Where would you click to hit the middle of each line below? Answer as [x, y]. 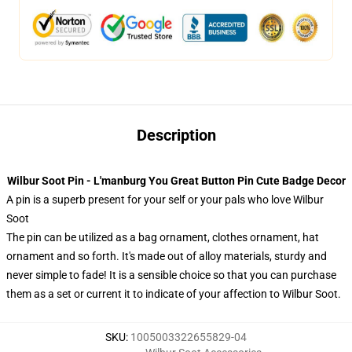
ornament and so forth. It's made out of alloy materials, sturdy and [167, 256]
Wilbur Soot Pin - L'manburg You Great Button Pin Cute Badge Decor [176, 181]
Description [176, 135]
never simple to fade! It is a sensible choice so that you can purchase [171, 275]
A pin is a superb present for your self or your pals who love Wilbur [165, 200]
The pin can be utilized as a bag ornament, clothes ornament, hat [163, 237]
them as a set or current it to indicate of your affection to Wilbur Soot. [174, 294]
